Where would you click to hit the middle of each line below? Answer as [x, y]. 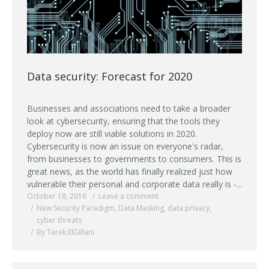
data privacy [189, 208]
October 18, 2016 [57, 196]
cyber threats [59, 220]
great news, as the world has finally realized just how [130, 171]
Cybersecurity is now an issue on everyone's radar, [125, 146]
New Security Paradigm [76, 208]
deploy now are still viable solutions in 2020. [112, 133]
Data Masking [141, 208]
